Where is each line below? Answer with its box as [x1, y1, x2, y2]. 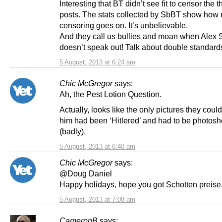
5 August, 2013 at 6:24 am [59, 58, 135, 66]
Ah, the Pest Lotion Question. [59, 89, 162, 99]
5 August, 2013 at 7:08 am [59, 196, 135, 204]
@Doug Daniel [59, 169, 112, 178]
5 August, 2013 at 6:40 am [59, 143, 135, 151]
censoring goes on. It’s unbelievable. [59, 20, 188, 30]
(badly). [59, 127, 86, 136]
